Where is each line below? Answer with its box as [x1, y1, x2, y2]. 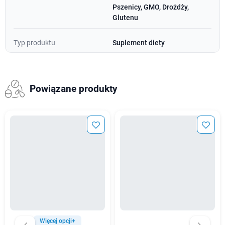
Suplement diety [113, 38, 165, 47]
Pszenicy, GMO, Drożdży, [113, 3, 189, 11]
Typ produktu [14, 38, 55, 47]
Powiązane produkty [29, 83, 118, 94]
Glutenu [113, 13, 138, 22]
